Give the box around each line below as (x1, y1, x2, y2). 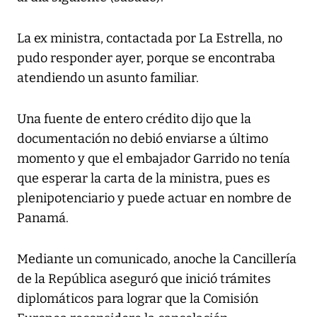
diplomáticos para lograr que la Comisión (17, 291, 258, 307)
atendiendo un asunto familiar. (17, 70, 199, 86)
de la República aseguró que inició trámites (17, 271, 271, 287)
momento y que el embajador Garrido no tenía (17, 151, 290, 167)
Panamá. (17, 210, 69, 226)
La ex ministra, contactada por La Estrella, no (17, 30, 282, 47)
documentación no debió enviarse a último (17, 131, 268, 147)
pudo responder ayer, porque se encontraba (17, 50, 275, 67)
